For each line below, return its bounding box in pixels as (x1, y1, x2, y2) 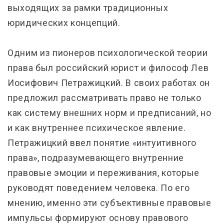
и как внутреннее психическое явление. (7, 122, 186, 133)
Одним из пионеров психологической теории (7, 47, 208, 58)
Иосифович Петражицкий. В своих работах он (7, 77, 210, 88)
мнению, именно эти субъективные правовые (7, 197, 211, 208)
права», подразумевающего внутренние (7, 152, 184, 163)
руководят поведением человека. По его (7, 182, 190, 193)
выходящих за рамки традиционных (7, 2, 168, 13)
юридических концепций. (7, 17, 120, 28)
